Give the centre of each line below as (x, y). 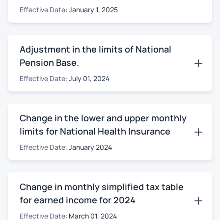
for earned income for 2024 (78, 200)
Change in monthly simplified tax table (102, 187)
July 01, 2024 (89, 78)
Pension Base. (49, 62)
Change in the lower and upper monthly (103, 118)
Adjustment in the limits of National (96, 49)
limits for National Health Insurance (95, 131)
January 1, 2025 (93, 10)
